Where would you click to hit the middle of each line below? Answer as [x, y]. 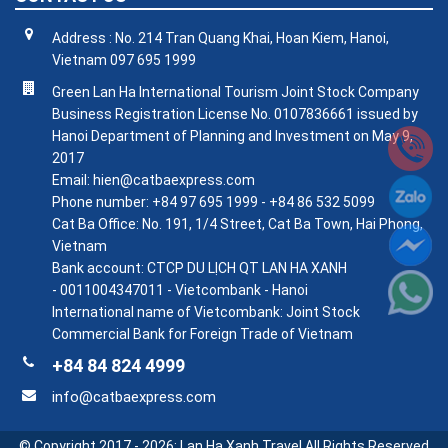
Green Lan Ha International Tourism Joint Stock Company [235, 92]
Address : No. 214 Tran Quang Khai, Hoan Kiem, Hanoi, [220, 38]
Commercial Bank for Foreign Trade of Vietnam [202, 334]
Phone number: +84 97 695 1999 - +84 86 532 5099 [213, 202]
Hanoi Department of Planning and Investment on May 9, [232, 136]
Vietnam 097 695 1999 [124, 60]
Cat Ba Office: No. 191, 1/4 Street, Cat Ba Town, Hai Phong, [237, 224]
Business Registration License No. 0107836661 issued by [235, 114]
